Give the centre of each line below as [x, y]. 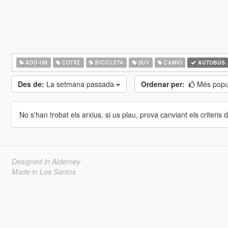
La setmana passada [81, 84]
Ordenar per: [163, 84]
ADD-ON [36, 62]
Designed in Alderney [46, 161]
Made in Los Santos [44, 172]
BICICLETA [108, 62]
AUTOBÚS [210, 62]
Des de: [31, 84]
